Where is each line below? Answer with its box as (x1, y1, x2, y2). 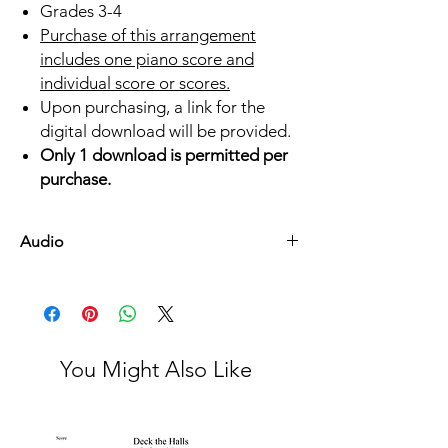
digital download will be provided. (40, 121, 291, 142)
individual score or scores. (40, 73, 230, 94)
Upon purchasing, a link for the (40, 97, 265, 118)
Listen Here (20, 271, 92, 290)
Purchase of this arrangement (40, 25, 256, 46)
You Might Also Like (60, 356, 252, 384)
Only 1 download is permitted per (40, 145, 288, 166)
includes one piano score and (40, 49, 254, 70)
